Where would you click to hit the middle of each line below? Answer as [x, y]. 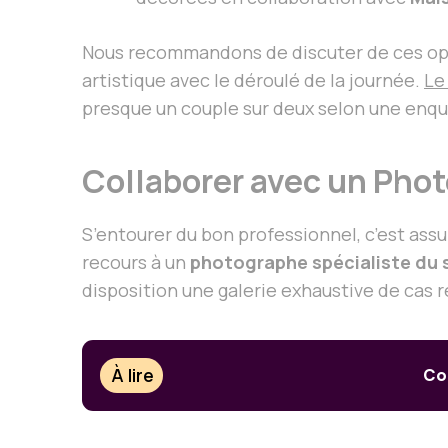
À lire [133, 375]
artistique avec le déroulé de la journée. [253, 79]
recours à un [136, 261]
